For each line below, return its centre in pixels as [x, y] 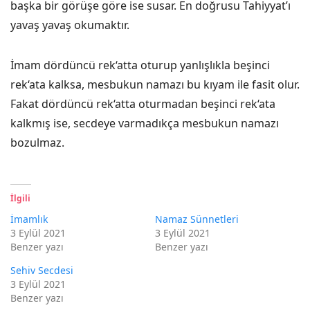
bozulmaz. [37, 143]
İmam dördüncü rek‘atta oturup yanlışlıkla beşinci [140, 65]
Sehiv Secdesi [42, 270]
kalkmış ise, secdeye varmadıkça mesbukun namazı [145, 123]
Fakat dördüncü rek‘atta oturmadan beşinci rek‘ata [143, 104]
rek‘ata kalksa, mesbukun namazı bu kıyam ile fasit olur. [155, 84]
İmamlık [29, 219]
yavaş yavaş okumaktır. [70, 25]
